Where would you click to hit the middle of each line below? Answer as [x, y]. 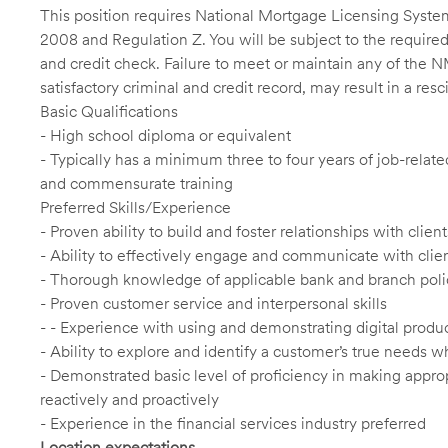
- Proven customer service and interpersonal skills [213, 303]
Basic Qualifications [109, 111]
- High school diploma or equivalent [165, 135]
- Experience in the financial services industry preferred [233, 423]
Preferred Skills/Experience [135, 207]
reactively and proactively [129, 399]
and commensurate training [136, 183]
